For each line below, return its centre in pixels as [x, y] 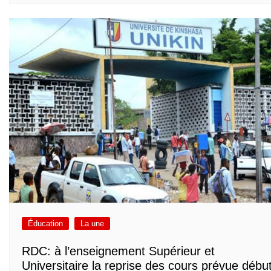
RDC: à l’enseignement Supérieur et [118, 251]
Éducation [45, 224]
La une [92, 224]
